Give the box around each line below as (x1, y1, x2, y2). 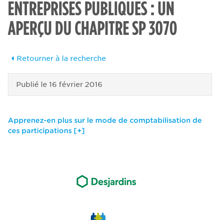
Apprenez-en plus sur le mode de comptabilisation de (8, 116, 202, 125)
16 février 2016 (49, 81, 103, 89)
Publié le (16, 81, 49, 89)
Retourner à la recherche (17, 55, 106, 63)
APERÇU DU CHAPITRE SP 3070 (8, 16, 177, 40)
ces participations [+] (8, 127, 85, 135)
